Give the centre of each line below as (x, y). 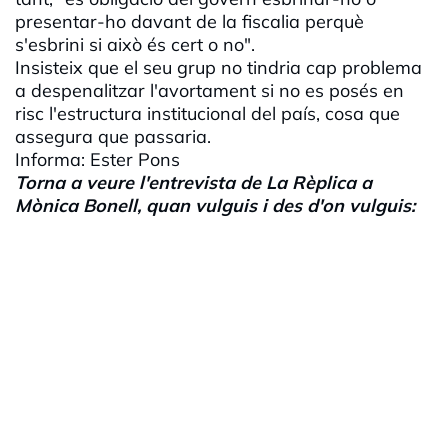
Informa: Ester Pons (97, 160)
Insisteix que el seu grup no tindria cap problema (218, 68)
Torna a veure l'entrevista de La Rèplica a (193, 183)
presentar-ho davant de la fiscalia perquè (189, 22)
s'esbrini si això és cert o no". (135, 45)
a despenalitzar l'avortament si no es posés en (209, 91)
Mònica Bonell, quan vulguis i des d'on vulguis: (215, 206)
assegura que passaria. (113, 137)
